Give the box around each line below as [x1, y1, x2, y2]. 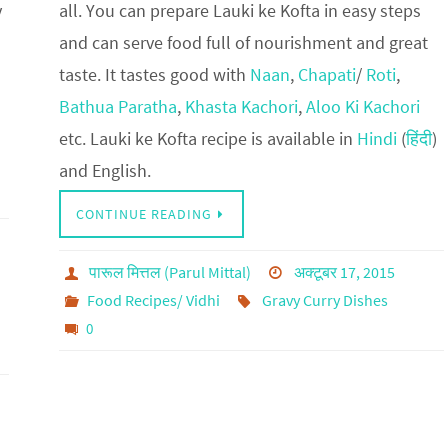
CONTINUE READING [75, 205, 212, 224]
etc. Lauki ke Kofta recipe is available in [58, 127, 357, 151]
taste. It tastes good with [58, 63, 250, 87]
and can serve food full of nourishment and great [58, 31, 428, 55]
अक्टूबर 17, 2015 [293, 262, 395, 283]
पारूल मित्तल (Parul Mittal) [89, 262, 252, 283]
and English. [58, 159, 151, 183]
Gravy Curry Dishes [261, 290, 388, 311]
